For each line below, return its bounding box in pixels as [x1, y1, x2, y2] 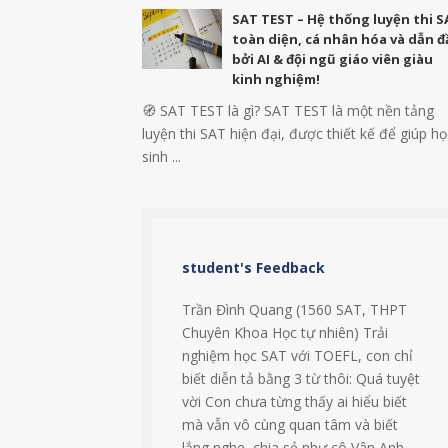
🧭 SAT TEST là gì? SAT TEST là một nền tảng [142, 101, 434, 120]
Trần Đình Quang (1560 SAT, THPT [182, 300, 407, 319]
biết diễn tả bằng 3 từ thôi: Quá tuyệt [182, 369, 420, 388]
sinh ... [142, 147, 181, 166]
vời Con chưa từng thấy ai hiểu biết [182, 392, 407, 411]
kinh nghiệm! [232, 70, 320, 88]
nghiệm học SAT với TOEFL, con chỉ [182, 346, 413, 365]
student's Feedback [182, 258, 325, 277]
